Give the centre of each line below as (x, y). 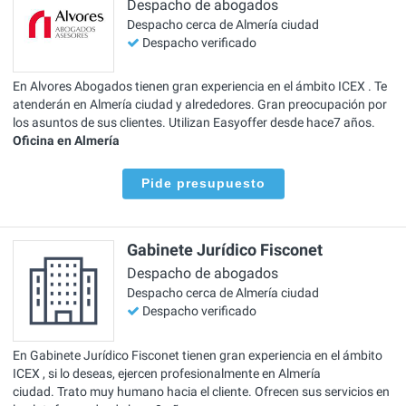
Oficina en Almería (66, 141)
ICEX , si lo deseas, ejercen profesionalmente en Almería (167, 373)
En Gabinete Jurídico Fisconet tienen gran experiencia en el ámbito (198, 355)
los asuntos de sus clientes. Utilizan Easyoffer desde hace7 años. (194, 123)
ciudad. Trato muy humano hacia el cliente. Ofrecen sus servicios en (201, 391)
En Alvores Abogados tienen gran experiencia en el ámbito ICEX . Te (200, 87)
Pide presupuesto (203, 184)
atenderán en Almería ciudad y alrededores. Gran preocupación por (200, 105)
